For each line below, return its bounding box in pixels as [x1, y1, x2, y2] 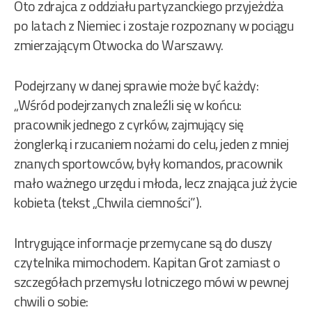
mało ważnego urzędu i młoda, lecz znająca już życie [14, 172, 297, 194]
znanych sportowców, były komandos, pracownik [14, 153, 282, 175]
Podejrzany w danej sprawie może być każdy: [14, 75, 258, 97]
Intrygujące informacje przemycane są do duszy [14, 232, 272, 254]
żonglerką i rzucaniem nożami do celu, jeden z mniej [14, 133, 289, 155]
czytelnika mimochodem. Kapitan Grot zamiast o [14, 251, 281, 274]
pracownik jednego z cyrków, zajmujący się [14, 114, 244, 136]
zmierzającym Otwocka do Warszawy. [14, 34, 224, 56]
